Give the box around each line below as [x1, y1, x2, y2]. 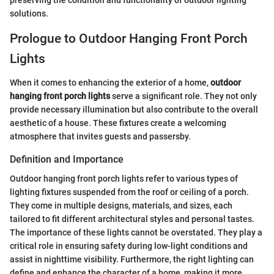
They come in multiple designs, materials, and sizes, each [10, 200, 232, 210]
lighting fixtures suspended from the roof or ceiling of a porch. [10, 187, 249, 197]
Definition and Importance [10, 153, 124, 165]
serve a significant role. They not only [110, 91, 257, 101]
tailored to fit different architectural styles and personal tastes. [10, 213, 254, 224]
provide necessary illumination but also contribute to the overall [10, 104, 258, 114]
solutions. [10, 9, 48, 19]
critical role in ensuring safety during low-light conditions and [10, 240, 248, 251]
